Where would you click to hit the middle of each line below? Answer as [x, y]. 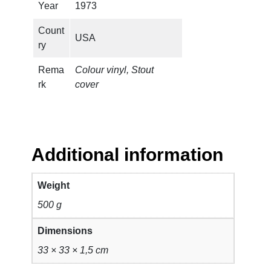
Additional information [128, 154]
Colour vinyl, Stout [115, 70]
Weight [54, 185]
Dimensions [65, 230]
